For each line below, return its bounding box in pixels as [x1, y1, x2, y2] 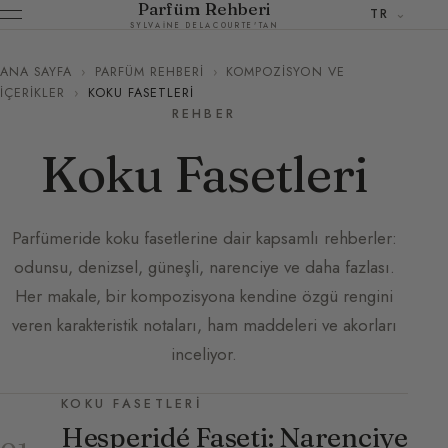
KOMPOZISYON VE [226, 62, 345, 81]
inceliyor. [171, 341, 237, 366]
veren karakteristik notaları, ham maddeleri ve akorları [11, 312, 397, 337]
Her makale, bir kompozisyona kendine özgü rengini [15, 283, 393, 308]
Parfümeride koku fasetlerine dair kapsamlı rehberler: [11, 225, 397, 250]
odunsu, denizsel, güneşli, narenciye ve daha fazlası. [13, 254, 395, 279]
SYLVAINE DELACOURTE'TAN [129, 19, 279, 31]
